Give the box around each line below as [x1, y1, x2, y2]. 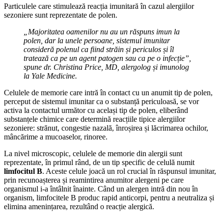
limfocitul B [4, 166, 42, 175]
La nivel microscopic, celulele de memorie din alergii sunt [4, 149, 182, 158]
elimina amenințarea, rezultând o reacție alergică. [4, 202, 154, 211]
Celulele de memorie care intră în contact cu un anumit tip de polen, [4, 88, 213, 97]
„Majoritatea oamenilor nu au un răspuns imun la [24, 27, 180, 36]
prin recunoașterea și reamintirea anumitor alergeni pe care [4, 175, 184, 184]
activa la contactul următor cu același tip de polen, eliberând [4, 106, 188, 114]
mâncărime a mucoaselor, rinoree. [4, 132, 108, 141]
